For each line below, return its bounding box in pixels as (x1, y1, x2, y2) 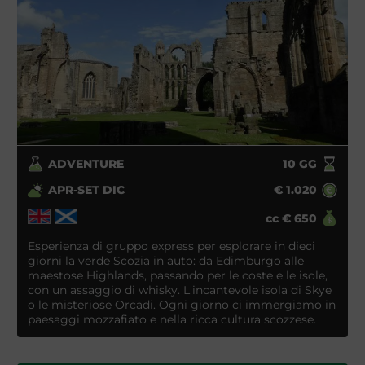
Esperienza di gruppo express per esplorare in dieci (27, 238, 315, 253)
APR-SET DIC (48, 182, 125, 198)
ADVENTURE (48, 156, 125, 172)
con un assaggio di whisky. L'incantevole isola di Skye (27, 282, 332, 297)
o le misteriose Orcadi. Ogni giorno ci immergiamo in (27, 297, 336, 312)
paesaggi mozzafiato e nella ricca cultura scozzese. (27, 311, 316, 327)
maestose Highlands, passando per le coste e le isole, (27, 267, 328, 283)
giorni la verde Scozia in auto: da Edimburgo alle (27, 253, 304, 268)
